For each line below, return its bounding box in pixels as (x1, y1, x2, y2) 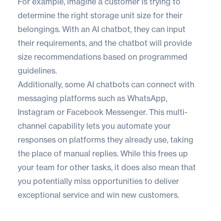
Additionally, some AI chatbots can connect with (18, 79, 194, 89)
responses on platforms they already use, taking (18, 134, 193, 145)
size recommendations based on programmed (18, 51, 187, 62)
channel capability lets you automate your (18, 120, 171, 131)
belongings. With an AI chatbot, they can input (18, 24, 185, 34)
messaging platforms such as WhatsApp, (18, 93, 167, 103)
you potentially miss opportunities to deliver (18, 176, 179, 186)
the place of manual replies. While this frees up (18, 148, 188, 158)
